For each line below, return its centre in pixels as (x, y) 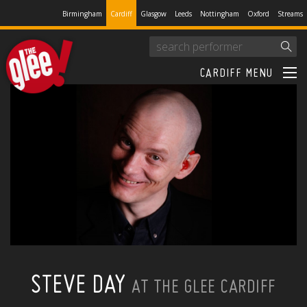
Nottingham (220, 14)
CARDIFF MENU (236, 74)
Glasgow (153, 14)
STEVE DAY (82, 286)
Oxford (258, 14)
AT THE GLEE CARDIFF (204, 287)
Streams (290, 14)
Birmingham (82, 14)
